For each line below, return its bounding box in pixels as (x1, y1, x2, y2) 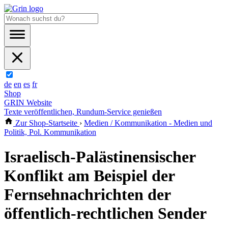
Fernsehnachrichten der (4, 185, 170, 204)
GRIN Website (4, 98, 52, 107)
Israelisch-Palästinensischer (4, 148, 195, 166)
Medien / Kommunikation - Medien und (84, 119, 212, 127)
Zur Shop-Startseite (13, 119, 79, 127)
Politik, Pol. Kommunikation (4, 128, 96, 136)
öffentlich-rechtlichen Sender (4, 204, 207, 223)
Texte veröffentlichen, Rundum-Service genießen (4, 107, 162, 116)
